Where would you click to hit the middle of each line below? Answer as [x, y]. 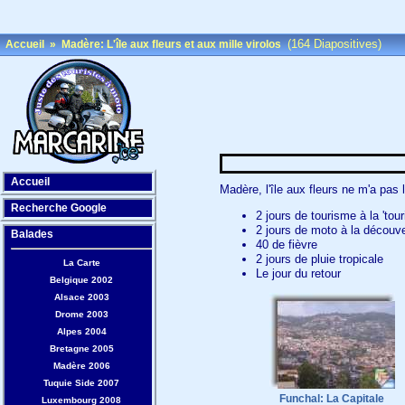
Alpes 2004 [81, 331]
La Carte [81, 263]
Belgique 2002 [81, 280]
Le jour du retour [298, 273]
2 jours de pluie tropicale [319, 259]
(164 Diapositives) [333, 44]
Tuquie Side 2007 [81, 383]
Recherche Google [59, 208]
